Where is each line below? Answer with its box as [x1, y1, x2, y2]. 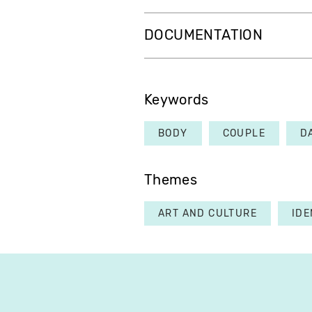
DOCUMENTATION [144, 27, 263, 44]
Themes [144, 172, 197, 189]
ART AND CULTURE [158, 208, 257, 220]
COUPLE [222, 127, 266, 140]
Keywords [144, 92, 209, 109]
